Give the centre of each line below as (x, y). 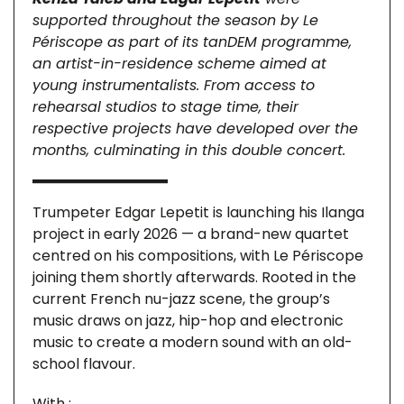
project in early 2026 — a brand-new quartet (191, 234)
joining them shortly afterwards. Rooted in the (194, 277)
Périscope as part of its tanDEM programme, (192, 42)
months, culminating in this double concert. (189, 150)
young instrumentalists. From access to (174, 85)
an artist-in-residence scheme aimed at (179, 64)
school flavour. (84, 364)
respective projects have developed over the (195, 129)
